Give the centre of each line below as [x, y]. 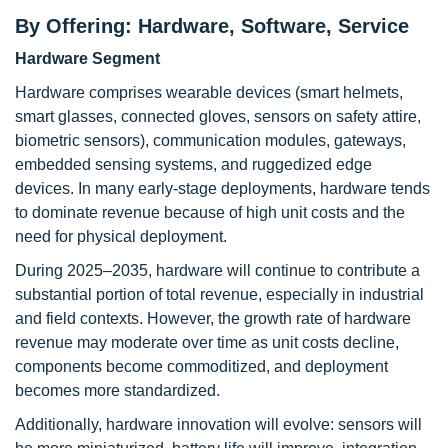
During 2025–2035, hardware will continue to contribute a [217, 270]
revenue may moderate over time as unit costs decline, [207, 342]
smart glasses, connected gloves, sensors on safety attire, [218, 116]
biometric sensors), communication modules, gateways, [210, 140]
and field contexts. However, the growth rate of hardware [213, 318]
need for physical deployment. [121, 236]
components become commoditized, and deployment [201, 366]
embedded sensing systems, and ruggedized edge [193, 164]
